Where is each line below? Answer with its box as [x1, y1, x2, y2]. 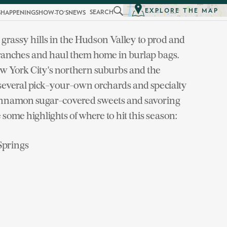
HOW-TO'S [39, 10, 68, 16]
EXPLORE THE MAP [145, 7, 218, 14]
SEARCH [90, 9, 113, 15]
